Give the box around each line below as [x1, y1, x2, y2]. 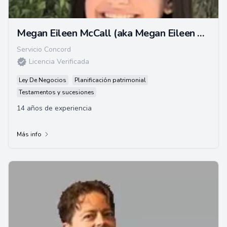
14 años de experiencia [17, 103, 92, 113]
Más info [17, 130, 42, 138]
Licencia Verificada [29, 57, 89, 66]
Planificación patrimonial [74, 76, 146, 84]
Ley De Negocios [19, 76, 66, 84]
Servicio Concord [17, 45, 71, 54]
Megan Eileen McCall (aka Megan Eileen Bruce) [197, 26, 205, 40]
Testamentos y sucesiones [19, 88, 94, 96]
